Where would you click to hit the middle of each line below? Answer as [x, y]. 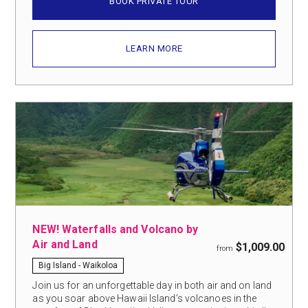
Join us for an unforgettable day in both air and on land [152, 285]
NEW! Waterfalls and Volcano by [115, 229]
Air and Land [65, 244]
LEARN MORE [154, 48]
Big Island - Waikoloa [78, 265]
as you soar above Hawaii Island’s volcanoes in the [145, 298]
